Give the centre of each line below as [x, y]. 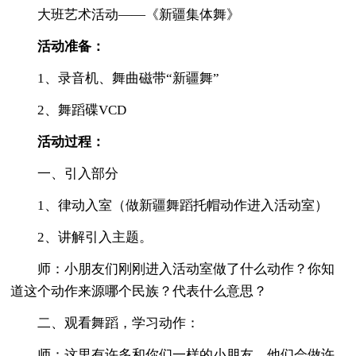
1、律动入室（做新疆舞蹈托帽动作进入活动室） [170, 205]
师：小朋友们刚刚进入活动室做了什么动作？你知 [173, 269]
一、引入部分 [65, 173]
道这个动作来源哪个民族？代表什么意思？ [139, 291]
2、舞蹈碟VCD [69, 110]
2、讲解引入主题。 [82, 237]
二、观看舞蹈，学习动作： [105, 323]
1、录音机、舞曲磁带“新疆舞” [115, 78]
